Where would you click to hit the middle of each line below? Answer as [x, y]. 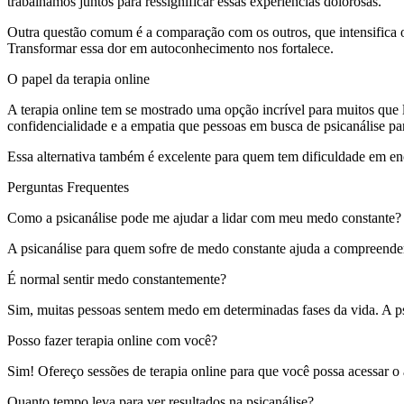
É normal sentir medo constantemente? [117, 279]
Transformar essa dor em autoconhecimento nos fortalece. [170, 48]
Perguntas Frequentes [68, 187]
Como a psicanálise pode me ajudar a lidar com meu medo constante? [204, 217]
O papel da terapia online [78, 78]
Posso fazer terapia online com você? [112, 340]
